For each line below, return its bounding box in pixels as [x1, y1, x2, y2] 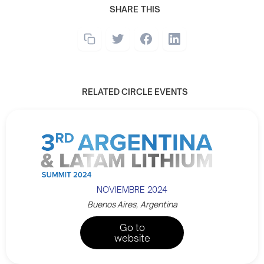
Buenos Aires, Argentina [87, 199, 177, 210]
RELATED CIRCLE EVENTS [82, 87, 188, 97]
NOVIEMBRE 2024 [97, 184, 167, 195]
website [114, 232, 150, 245]
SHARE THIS [110, 4, 160, 15]
